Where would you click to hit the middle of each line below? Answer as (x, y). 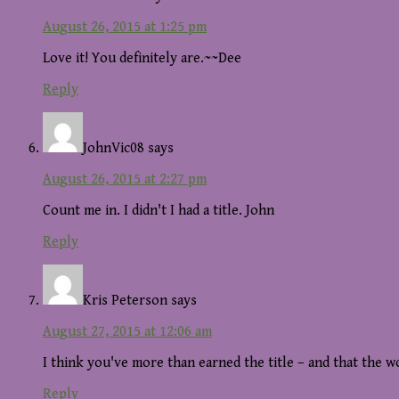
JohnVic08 (114, 149)
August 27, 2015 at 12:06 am (127, 332)
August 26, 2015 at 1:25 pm (125, 28)
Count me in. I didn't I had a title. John (159, 211)
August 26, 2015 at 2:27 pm (125, 180)
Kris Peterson (125, 301)
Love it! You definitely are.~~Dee (142, 59)
